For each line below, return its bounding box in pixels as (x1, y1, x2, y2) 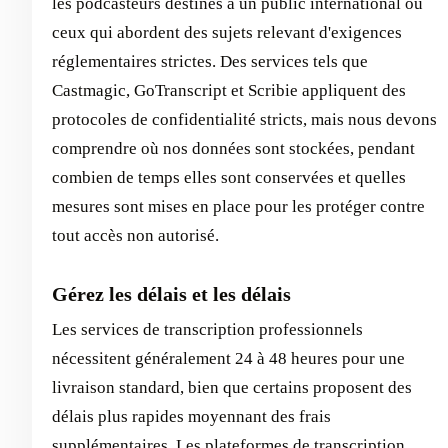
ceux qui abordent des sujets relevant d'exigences (52, 23, 402, 42)
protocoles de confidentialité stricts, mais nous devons (52, 110, 437, 129)
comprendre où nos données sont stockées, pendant (52, 139, 415, 158)
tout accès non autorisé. (52, 226, 219, 245)
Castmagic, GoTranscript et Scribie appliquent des (52, 81, 406, 100)
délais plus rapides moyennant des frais (52, 407, 331, 426)
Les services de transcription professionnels (52, 320, 363, 339)
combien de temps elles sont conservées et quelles (52, 168, 406, 187)
